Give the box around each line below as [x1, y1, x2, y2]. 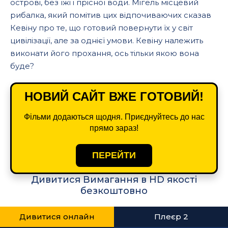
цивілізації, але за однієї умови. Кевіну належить [10, 36, 203, 45]
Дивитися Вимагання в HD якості [31, 174, 197, 185]
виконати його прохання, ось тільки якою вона [10, 48, 199, 58]
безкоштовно [80, 185, 148, 196]
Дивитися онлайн [19, 212, 95, 221]
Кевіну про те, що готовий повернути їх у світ [10, 23, 193, 33]
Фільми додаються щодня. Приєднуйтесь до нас [23, 112, 205, 121]
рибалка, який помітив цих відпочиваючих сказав [10, 10, 211, 20]
